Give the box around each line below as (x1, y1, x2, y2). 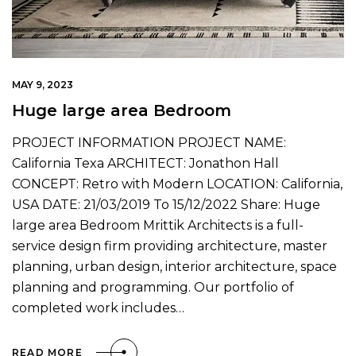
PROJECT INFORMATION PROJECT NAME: (12, 135, 286, 151)
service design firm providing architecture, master (12, 238, 327, 254)
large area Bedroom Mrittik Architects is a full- (12, 218, 304, 234)
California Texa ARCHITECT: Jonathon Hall (12, 156, 279, 172)
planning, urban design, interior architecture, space (12, 259, 337, 275)
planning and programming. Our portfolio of (12, 280, 294, 296)
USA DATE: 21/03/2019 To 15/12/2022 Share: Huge (12, 197, 320, 213)
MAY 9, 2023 (12, 79, 73, 91)
